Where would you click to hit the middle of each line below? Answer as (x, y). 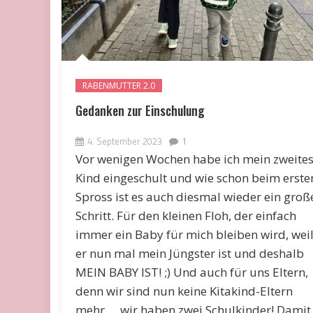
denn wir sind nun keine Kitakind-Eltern (184, 291)
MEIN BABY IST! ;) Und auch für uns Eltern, (191, 272)
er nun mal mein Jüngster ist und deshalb (189, 253)
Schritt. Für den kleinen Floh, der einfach (185, 215)
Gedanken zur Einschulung (140, 110)
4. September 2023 (124, 141)
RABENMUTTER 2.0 (118, 85)
